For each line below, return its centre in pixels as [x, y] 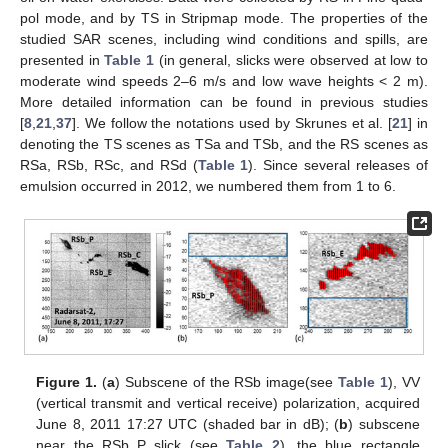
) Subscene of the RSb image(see [227, 381]
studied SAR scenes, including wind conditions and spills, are [224, 38]
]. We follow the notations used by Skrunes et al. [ [232, 122]
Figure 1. [67, 381]
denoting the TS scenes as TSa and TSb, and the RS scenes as [224, 143]
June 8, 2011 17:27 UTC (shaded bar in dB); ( [188, 423]
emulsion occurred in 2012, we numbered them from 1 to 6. [208, 185]
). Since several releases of [338, 164]
